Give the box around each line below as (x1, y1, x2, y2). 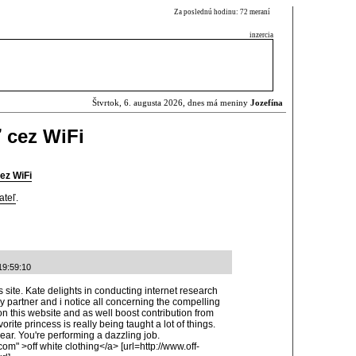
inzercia (250, 31, 273, 39)
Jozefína (250, 99, 283, 107)
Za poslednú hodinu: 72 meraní (174, 8, 273, 16)
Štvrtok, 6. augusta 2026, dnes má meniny (92, 99, 250, 107)
